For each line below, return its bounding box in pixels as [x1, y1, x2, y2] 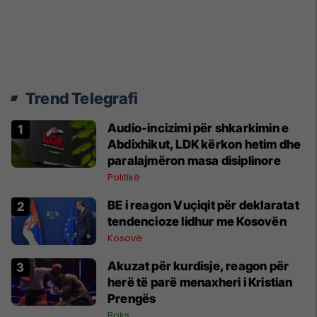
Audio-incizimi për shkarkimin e [108, 121, 289, 135]
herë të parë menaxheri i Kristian [108, 275, 293, 289]
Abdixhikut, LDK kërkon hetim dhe [108, 137, 301, 151]
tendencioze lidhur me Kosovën [108, 214, 287, 229]
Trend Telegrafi [25, 89, 138, 108]
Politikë [108, 171, 140, 184]
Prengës [108, 292, 156, 306]
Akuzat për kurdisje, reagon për [108, 259, 289, 273]
